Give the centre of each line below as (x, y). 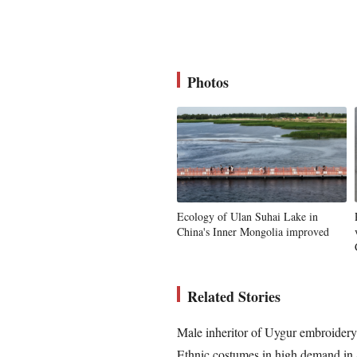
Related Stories (234, 296)
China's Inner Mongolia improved (253, 231)
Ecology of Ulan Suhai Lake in (247, 216)
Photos (208, 82)
